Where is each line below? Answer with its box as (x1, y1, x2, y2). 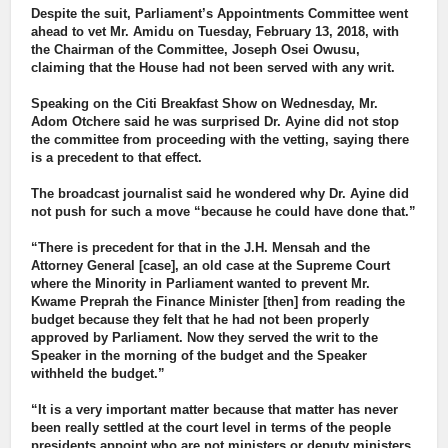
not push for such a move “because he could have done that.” (31, 204, 417, 220)
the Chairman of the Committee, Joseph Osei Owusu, (31, 42, 361, 58)
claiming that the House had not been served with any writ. (31, 60, 396, 76)
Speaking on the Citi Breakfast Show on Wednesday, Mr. (31, 96, 379, 112)
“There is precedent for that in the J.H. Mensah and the (31, 240, 371, 256)
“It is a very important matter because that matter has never (31, 402, 399, 418)
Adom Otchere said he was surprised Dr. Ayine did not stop (31, 114, 400, 130)
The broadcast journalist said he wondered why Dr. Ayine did (31, 186, 410, 202)
